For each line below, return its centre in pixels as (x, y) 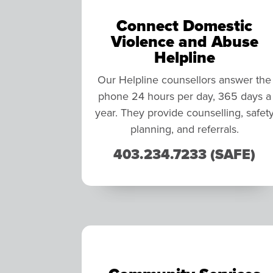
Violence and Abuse (184, 42)
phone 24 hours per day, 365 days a (184, 96)
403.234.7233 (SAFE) (185, 154)
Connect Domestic (185, 26)
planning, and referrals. (184, 129)
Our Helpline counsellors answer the (185, 80)
